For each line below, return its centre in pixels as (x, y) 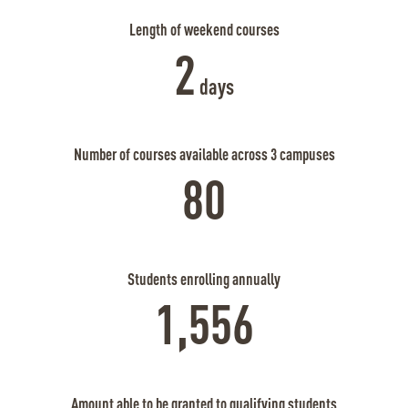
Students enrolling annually (204, 280)
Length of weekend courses (204, 31)
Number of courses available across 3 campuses (204, 155)
